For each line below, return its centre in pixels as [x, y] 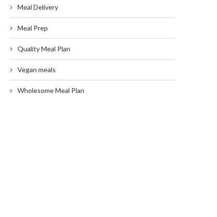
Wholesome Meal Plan [51, 90]
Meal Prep [33, 28]
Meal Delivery [38, 7]
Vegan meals [37, 69]
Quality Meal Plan [44, 48]
